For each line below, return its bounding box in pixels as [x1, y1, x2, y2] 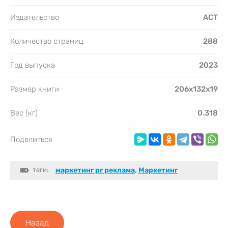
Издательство [10, 12, 59, 22]
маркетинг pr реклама [55, 165, 135, 175]
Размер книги [10, 84, 59, 94]
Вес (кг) [10, 108, 38, 118]
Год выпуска [10, 60, 55, 70]
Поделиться [10, 134, 52, 144]
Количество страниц [10, 36, 83, 46]
